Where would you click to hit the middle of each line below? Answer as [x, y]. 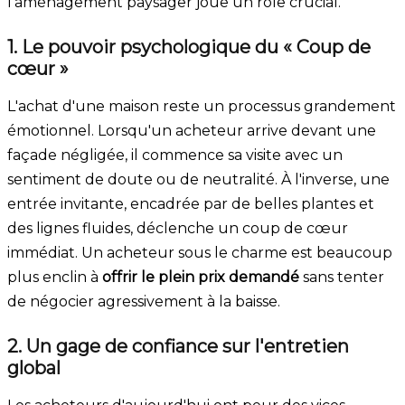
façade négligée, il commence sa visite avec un [175, 155]
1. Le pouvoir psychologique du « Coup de [189, 47]
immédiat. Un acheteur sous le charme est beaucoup [200, 252]
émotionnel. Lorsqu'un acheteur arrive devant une [192, 130]
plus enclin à [55, 277]
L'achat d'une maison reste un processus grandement [202, 106]
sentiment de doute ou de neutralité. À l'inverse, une [198, 179]
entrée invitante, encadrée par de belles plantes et [191, 203]
